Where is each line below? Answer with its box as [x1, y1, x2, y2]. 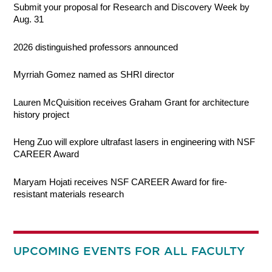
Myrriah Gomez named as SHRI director [13, 69, 175, 80]
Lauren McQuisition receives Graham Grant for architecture [13, 97, 250, 107]
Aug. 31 [13, 14, 44, 25]
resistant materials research [13, 188, 124, 199]
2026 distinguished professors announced [13, 41, 178, 52]
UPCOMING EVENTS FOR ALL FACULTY [13, 243, 245, 258]
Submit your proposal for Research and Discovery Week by [13, 2, 250, 13]
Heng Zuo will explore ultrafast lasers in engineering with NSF [13, 137, 256, 148]
